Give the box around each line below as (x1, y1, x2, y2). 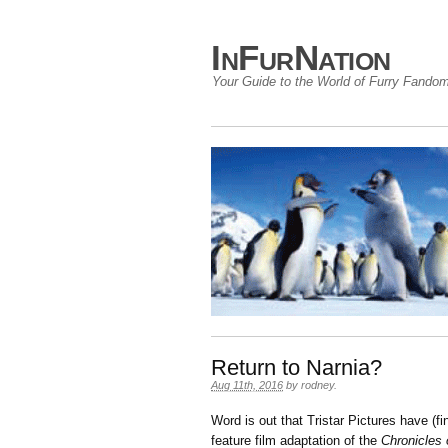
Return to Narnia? (211, 355, 382, 380)
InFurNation (211, 38, 391, 77)
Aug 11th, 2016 (211, 379, 283, 391)
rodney (301, 379, 334, 391)
